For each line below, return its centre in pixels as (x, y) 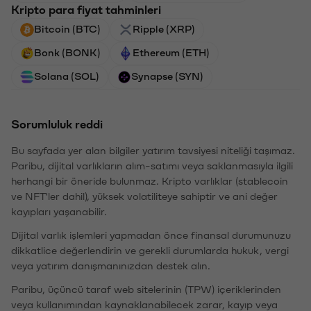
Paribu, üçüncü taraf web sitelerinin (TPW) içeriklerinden (146, 288)
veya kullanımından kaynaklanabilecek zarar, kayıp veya (144, 304)
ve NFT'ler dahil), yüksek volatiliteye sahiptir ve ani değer (144, 195)
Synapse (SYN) (167, 75)
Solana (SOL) (67, 75)
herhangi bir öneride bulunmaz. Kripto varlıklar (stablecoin (150, 180)
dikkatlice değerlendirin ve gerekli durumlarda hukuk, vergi (150, 250)
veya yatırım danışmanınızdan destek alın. (111, 265)
